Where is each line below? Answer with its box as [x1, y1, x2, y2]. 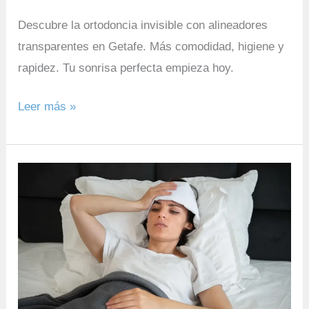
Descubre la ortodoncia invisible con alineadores [18, 18, 268, 32]
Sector [17, 272, 52, 286]
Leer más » [18, 100, 77, 114]
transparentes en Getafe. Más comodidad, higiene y [18, 39, 285, 53]
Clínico [17, 187, 54, 201]
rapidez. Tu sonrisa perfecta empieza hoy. [18, 61, 235, 74]
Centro [17, 166, 52, 179]
